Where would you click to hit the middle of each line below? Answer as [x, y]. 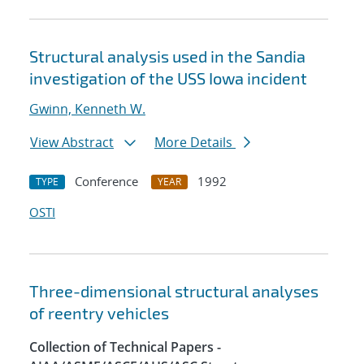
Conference [106, 182]
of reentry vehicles [99, 313]
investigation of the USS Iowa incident [168, 78]
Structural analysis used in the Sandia [167, 56]
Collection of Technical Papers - [125, 347]
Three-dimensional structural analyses [174, 291]
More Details [195, 143]
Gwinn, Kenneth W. [87, 109]
